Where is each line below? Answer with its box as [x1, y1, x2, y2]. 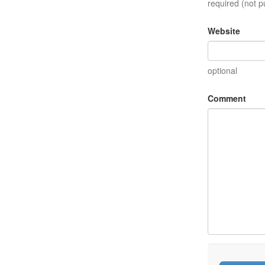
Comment [208, 92, 246, 105]
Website [208, 25, 240, 37]
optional [208, 64, 237, 77]
